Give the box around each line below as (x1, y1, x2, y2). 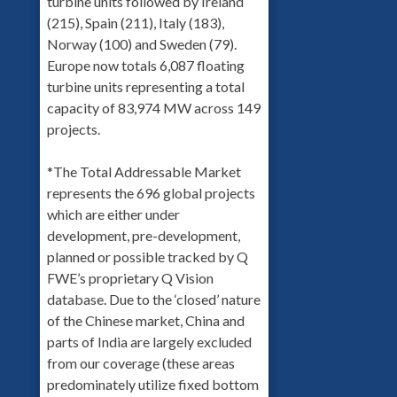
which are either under (46, 205, 180, 222)
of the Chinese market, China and (46, 311, 245, 329)
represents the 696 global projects (46, 183, 255, 201)
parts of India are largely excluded (46, 332, 252, 350)
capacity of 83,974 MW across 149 (46, 98, 261, 116)
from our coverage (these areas (46, 354, 235, 371)
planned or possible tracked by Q (46, 247, 248, 265)
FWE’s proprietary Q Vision (46, 269, 214, 286)
